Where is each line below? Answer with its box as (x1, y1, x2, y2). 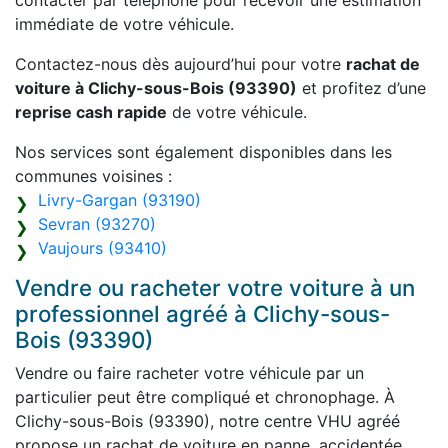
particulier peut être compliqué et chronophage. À (15, 387, 395, 408)
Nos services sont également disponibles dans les (15, 142, 392, 163)
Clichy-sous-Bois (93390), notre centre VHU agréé (15, 411, 400, 432)
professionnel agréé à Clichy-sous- (15, 300, 390, 328)
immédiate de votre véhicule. (15, 14, 234, 35)
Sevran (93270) (38, 214, 156, 235)
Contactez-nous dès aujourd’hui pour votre (15, 54, 346, 75)
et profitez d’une (297, 78, 426, 99)
